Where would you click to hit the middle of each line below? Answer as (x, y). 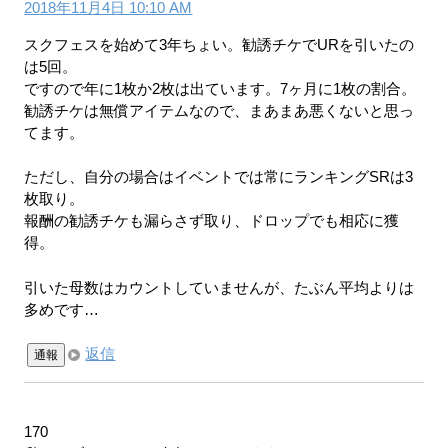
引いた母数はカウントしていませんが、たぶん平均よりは (219, 287)
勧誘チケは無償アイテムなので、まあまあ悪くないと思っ (219, 110)
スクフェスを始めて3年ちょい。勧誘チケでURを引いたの (219, 44)
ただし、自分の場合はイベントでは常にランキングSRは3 (219, 177)
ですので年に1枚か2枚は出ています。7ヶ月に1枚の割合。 (220, 88)
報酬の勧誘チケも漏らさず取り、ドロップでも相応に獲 (212, 221)
